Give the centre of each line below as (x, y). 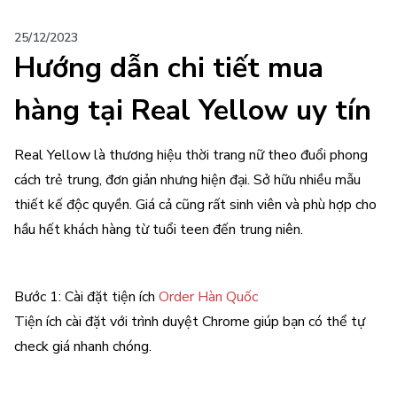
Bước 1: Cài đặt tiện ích (86, 297)
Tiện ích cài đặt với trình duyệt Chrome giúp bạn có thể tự (190, 322)
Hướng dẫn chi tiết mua (169, 68)
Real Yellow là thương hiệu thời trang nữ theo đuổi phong (191, 155)
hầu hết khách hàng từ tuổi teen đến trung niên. (159, 230)
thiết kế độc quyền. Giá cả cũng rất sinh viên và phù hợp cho (195, 205)
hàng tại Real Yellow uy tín (193, 110)
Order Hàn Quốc (208, 297)
